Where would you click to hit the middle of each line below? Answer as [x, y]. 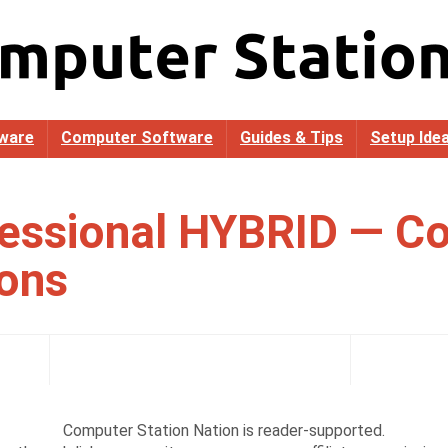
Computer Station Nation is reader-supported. [224, 430]
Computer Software [137, 137]
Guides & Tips [291, 137]
